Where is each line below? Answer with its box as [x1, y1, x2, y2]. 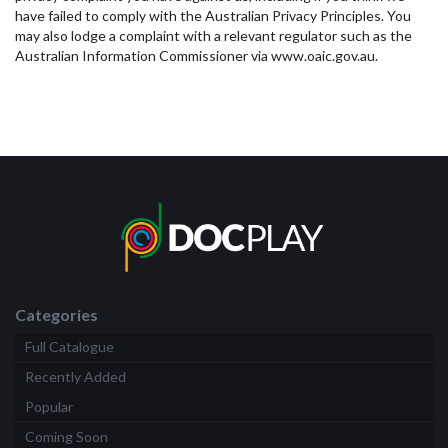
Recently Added [25, 368, 126, 386]
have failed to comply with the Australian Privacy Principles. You [15, 7, 411, 24]
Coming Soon [25, 428, 108, 446]
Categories [15, 305, 98, 325]
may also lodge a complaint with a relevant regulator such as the [15, 27, 412, 44]
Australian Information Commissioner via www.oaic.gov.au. [15, 47, 378, 64]
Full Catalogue [25, 338, 114, 356]
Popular [25, 398, 73, 416]
